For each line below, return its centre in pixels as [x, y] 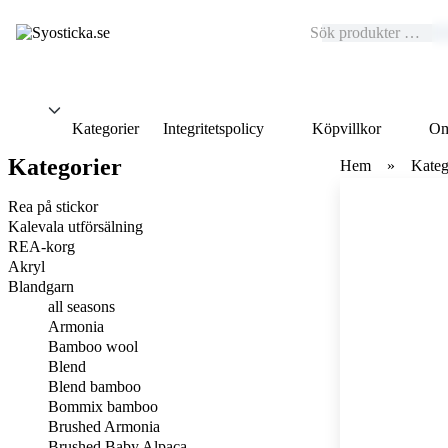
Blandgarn [41, 286]
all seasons [81, 306]
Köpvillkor [346, 128]
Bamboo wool [93, 346]
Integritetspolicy [213, 128]
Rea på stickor [53, 206]
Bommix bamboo [103, 406]
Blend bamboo [94, 386]
